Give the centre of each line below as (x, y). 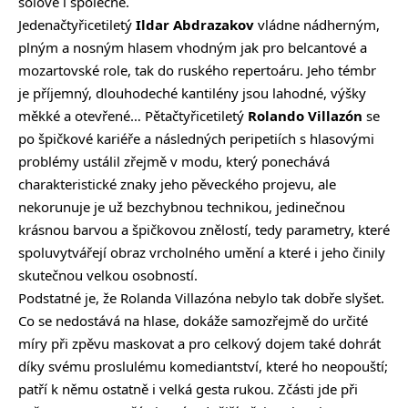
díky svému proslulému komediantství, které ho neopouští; (203, 366)
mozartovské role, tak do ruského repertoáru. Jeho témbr (197, 70)
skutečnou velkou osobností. (108, 275)
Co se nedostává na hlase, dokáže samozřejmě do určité (193, 320)
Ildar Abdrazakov (195, 24)
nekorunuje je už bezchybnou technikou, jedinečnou (182, 206)
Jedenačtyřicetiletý (77, 24)
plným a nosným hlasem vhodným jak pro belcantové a (193, 47)
